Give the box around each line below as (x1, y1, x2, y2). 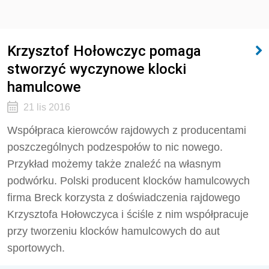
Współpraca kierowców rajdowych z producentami (7, 124, 246, 136)
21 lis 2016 (23, 102, 70, 112)
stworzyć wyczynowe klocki (7, 60, 186, 77)
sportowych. (7, 242, 65, 254)
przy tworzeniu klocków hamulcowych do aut (7, 225, 220, 237)
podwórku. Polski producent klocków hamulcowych (7, 175, 250, 187)
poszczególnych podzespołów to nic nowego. (7, 141, 223, 153)
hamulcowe (7, 78, 81, 95)
